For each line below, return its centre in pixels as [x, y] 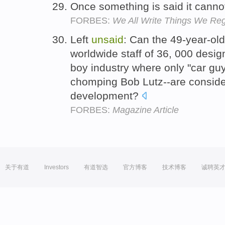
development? [106, 96]
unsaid [107, 40]
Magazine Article [146, 110]
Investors [57, 167]
